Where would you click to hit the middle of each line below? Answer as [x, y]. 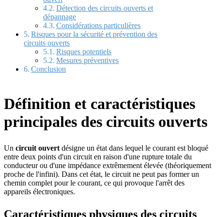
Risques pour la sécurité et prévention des [94, 34]
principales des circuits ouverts [106, 121]
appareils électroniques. [39, 191]
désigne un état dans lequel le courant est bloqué [134, 148]
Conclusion [49, 69]
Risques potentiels [84, 52]
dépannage [60, 17]
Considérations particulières [99, 26]
